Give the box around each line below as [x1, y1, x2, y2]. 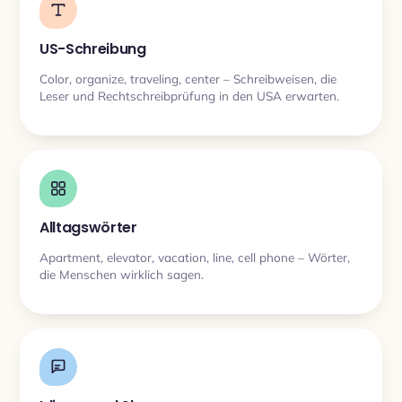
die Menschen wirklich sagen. [39, 266, 204, 282]
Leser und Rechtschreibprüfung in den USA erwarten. [39, 87, 339, 103]
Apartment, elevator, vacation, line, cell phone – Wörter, [39, 249, 350, 265]
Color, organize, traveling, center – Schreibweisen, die [39, 70, 336, 86]
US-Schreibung [39, 39, 146, 59]
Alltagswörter [39, 217, 137, 238]
